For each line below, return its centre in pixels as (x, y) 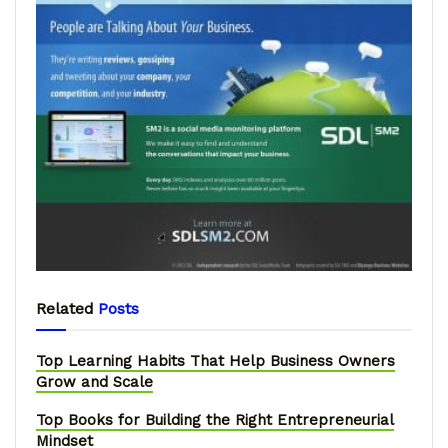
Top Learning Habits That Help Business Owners (215, 361)
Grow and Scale (94, 382)
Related (65, 309)
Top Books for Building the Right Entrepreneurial (215, 420)
